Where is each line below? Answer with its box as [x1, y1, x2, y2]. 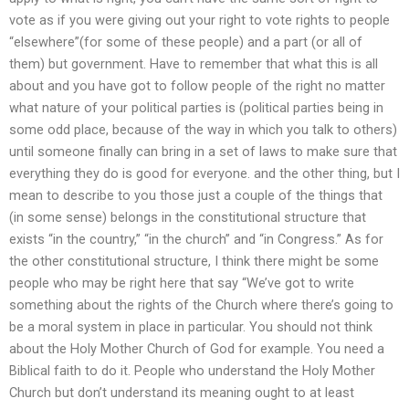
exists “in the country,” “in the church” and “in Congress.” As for [9, 231, 383, 248]
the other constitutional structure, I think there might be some [9, 253, 379, 270]
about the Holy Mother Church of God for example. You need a [9, 341, 384, 358]
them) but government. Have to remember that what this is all [9, 56, 378, 73]
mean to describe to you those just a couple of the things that [9, 187, 383, 204]
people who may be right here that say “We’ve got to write [9, 275, 354, 292]
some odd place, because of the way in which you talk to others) [9, 121, 397, 139]
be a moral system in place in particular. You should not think [9, 319, 372, 336]
